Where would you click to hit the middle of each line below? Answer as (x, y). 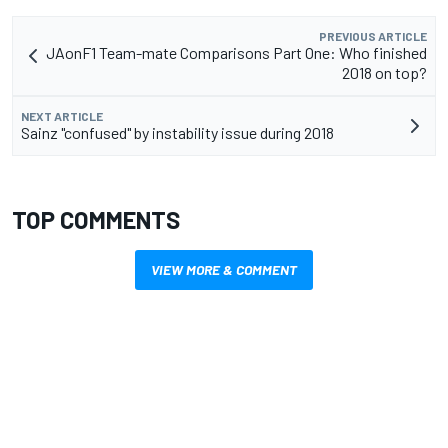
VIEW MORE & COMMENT (224, 270)
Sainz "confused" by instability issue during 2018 (177, 133)
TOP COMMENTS (96, 220)
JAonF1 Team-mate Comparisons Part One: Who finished (236, 53)
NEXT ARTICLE (62, 116)
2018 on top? (384, 73)
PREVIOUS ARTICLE (373, 36)
